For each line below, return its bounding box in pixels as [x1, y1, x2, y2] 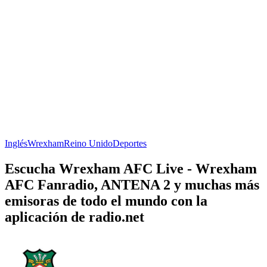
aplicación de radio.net [5, 209, 144, 225]
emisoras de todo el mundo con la [5, 193, 207, 209]
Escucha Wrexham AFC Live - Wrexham [5, 160, 257, 176]
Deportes [113, 138, 147, 148]
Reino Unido [64, 138, 113, 148]
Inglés [5, 138, 27, 148]
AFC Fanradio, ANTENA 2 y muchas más [5, 176, 259, 193]
